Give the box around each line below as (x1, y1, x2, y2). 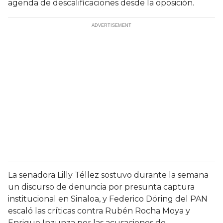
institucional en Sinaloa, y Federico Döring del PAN (8, 194, 208, 204)
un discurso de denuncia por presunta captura (8, 182, 195, 192)
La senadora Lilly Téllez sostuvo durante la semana (8, 170, 209, 180)
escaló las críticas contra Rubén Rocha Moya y (8, 206, 190, 216)
